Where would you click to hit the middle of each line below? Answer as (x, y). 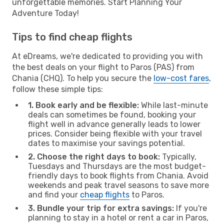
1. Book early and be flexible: (83, 105)
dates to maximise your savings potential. (106, 143)
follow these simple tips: (57, 89)
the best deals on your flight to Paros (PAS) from (103, 67)
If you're (190, 208)
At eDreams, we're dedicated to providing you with (107, 56)
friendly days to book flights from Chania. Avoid (118, 175)
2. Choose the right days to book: (94, 156)
